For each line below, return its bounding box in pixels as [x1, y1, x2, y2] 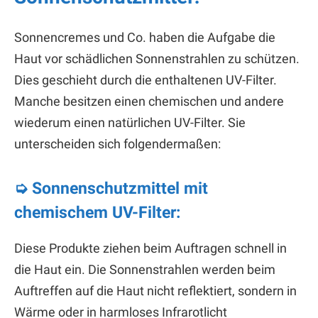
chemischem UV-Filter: [14, 203, 180, 223]
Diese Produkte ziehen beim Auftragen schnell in [14, 240, 287, 256]
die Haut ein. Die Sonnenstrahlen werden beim [14, 261, 275, 277]
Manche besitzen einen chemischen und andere [14, 94, 284, 109]
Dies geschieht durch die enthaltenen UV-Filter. [14, 72, 277, 88]
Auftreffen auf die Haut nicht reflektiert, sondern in [14, 283, 297, 298]
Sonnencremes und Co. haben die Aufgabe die [14, 30, 275, 45]
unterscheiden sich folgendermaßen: [14, 136, 221, 152]
